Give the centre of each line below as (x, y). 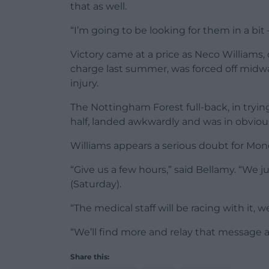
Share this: (90, 257)
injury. (84, 83)
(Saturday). (96, 184)
